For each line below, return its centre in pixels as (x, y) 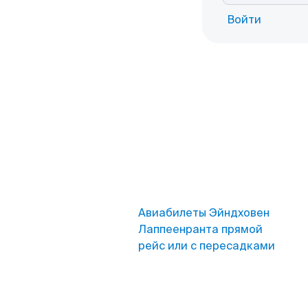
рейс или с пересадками (207, 246)
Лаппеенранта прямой (200, 229)
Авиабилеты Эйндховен (204, 213)
